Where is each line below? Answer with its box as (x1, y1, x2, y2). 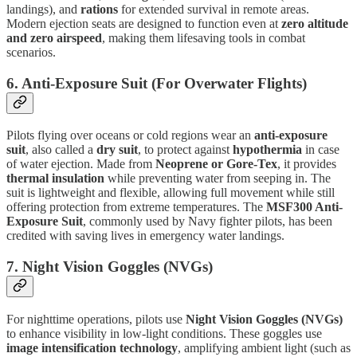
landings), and (6, 2, 80, 16)
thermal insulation (6, 171, 104, 186)
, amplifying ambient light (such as (178, 340, 351, 355)
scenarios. (6, 45, 56, 59)
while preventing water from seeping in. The (104, 171, 331, 186)
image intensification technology (6, 340, 178, 355)
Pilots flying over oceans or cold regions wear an (6, 128, 254, 143)
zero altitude (281, 17, 348, 30)
